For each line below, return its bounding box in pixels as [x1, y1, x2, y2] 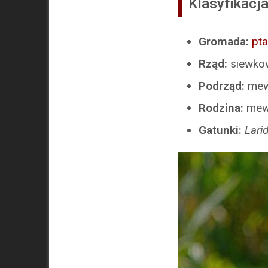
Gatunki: [199, 123, 245, 138]
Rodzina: [199, 101, 246, 115]
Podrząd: [199, 79, 245, 93]
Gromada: [199, 35, 252, 49]
